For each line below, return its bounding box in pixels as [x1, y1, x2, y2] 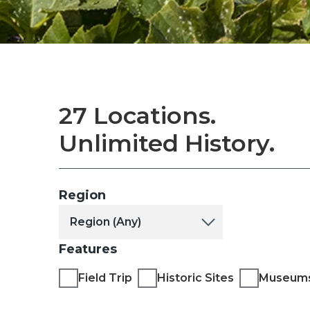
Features [59, 241, 117, 257]
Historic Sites [157, 271, 234, 284]
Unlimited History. [59, 129, 275, 158]
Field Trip [78, 271, 132, 284]
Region [59, 188, 106, 203]
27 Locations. [59, 101, 216, 130]
